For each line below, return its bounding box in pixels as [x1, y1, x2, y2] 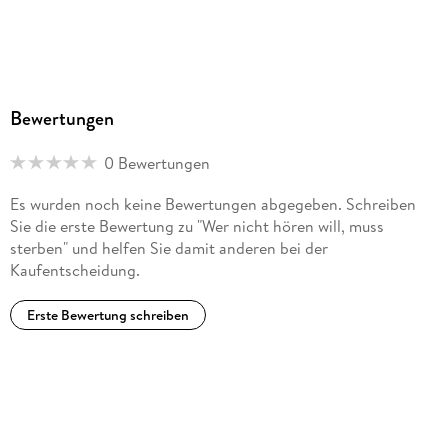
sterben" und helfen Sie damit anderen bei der [9, 237, 328, 259]
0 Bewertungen [103, 151, 210, 174]
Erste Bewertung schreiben [26, 305, 189, 326]
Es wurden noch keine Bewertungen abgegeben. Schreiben [9, 193, 416, 215]
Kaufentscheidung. [9, 259, 140, 281]
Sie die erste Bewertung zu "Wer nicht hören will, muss [9, 215, 384, 237]
